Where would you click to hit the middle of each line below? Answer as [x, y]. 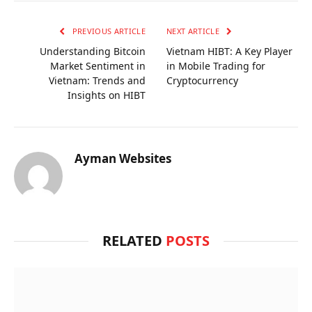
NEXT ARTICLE [194, 31]
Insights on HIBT [107, 95]
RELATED [134, 241]
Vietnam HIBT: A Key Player [229, 52]
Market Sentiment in [98, 66]
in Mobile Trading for [216, 66]
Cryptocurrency [202, 81]
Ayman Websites [123, 159]
